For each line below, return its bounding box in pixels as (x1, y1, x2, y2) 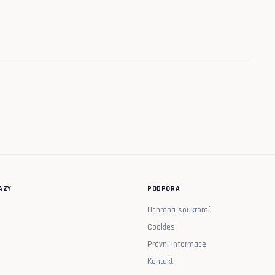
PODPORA (147, 184, 180, 193)
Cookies (147, 221, 175, 233)
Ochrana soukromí (147, 204, 210, 215)
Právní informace (147, 238, 206, 250)
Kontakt (147, 255, 173, 267)
